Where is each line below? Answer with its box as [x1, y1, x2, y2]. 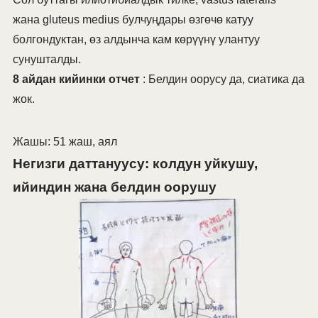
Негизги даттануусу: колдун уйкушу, [12, 156, 258, 172]
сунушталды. [12, 53, 81, 66]
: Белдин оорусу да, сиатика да [139, 73, 305, 86]
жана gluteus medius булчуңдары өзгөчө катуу [12, 13, 253, 26]
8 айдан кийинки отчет [12, 73, 140, 86]
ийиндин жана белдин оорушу [12, 180, 216, 195]
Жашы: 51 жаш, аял [12, 136, 117, 148]
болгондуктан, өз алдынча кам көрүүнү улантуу [12, 33, 260, 46]
